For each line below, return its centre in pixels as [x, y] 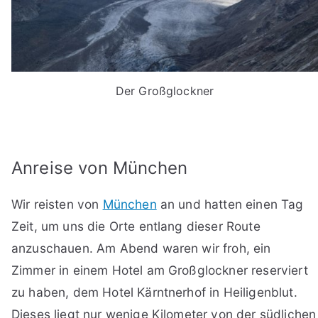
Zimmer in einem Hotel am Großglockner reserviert [160, 270]
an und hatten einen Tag [230, 204]
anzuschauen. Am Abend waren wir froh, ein [141, 248]
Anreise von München [100, 168]
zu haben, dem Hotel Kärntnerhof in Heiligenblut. [154, 292]
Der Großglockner [165, 91]
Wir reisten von [57, 204]
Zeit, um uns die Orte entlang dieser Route [136, 226]
